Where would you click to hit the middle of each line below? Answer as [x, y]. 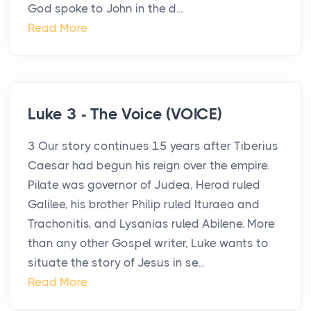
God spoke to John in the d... [105, 9]
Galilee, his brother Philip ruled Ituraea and [144, 204]
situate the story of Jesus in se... [116, 263]
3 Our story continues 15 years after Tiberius [153, 146]
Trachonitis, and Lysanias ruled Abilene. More [151, 224]
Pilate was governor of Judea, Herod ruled [144, 185]
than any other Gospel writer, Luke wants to [148, 243]
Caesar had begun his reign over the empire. [149, 166]
